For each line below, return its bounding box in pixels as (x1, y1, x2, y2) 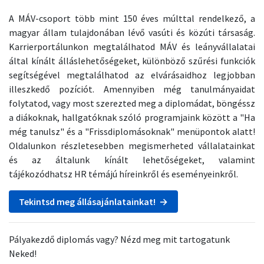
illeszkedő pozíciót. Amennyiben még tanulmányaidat (9, 83, 255, 95)
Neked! (9, 247, 37, 260)
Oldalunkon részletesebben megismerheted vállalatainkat (9, 140, 255, 152)
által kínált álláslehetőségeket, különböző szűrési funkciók (9, 55, 255, 67)
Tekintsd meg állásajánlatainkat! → (19, 196, 168, 208)
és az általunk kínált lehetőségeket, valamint (9, 154, 255, 166)
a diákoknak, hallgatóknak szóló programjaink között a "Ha (9, 111, 255, 124)
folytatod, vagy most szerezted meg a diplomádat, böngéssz (9, 97, 255, 110)
